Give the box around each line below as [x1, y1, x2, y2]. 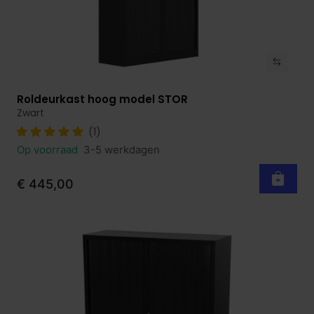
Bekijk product [28, 93, 104, 109]
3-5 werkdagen [83, 142, 160, 156]
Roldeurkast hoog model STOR [17, 92, 188, 107]
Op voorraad [17, 142, 81, 156]
